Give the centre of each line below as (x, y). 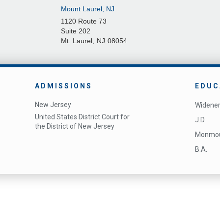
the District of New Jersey (75, 126)
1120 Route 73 (84, 21)
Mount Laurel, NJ (88, 9)
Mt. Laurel (77, 41)
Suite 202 (76, 31)
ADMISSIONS (64, 86)
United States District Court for (82, 117)
